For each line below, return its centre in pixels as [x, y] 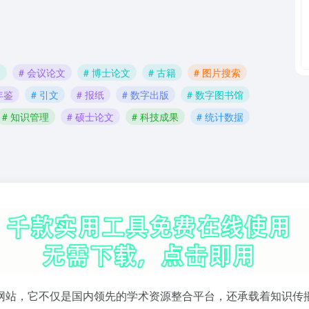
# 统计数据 [220, 117]
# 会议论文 [42, 72]
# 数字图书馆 [215, 94]
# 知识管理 [26, 117]
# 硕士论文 [90, 117]
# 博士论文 [107, 72]
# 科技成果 [155, 117]
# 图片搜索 [217, 72]
